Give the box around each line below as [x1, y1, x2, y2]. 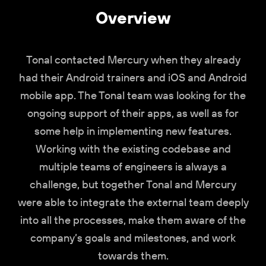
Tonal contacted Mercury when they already [26, 53, 240, 67]
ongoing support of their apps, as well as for [27, 106, 239, 121]
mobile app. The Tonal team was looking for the [20, 88, 246, 103]
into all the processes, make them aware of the [20, 213, 246, 227]
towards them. [97, 249, 169, 263]
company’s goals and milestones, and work [30, 231, 236, 245]
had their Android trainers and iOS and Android [19, 71, 247, 85]
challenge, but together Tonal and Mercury [30, 178, 236, 192]
